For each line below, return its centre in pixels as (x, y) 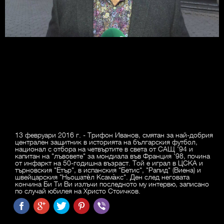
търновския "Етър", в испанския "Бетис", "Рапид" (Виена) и (108, 170)
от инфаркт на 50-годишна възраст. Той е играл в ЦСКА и (109, 163)
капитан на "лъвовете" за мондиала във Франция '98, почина (112, 156)
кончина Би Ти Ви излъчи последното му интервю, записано (112, 184)
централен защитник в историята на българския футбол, (106, 142)
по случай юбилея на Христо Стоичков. (78, 191)
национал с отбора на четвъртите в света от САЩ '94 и (104, 149)
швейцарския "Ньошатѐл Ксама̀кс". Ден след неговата (102, 177)
